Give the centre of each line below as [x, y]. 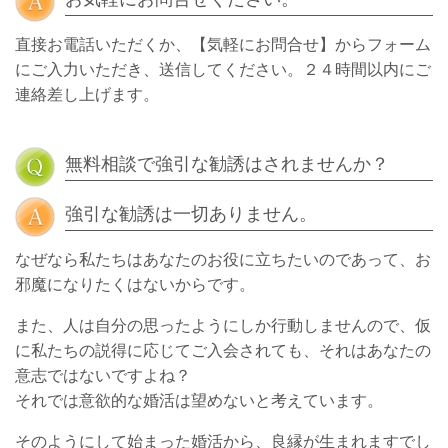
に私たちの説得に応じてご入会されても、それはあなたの [223, 350]
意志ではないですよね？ [103, 375]
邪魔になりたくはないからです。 [135, 284]
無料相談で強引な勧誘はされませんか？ [227, 164]
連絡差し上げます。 [87, 94]
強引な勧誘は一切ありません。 [191, 214]
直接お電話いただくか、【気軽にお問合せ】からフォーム [223, 44]
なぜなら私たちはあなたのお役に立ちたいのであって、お [223, 259]
